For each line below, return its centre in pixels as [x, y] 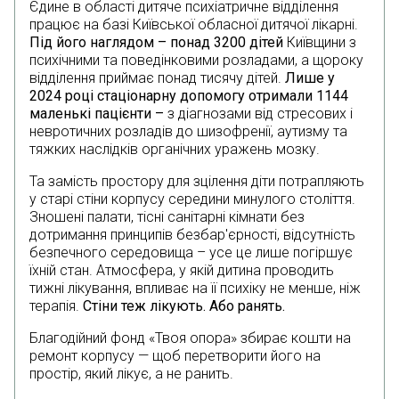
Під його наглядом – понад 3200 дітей [158, 43]
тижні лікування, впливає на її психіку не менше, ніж [195, 289]
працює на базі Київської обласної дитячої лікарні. [194, 25]
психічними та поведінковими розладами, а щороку [196, 61]
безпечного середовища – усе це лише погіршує [191, 253]
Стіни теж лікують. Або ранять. [184, 306]
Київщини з [322, 43]
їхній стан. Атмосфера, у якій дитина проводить [182, 271]
